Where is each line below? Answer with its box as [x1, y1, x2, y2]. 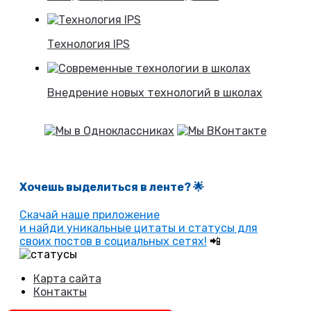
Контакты [33, 285, 87, 299]
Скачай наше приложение [19, 208, 160, 221]
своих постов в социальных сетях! [19, 234, 207, 248]
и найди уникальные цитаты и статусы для [19, 221, 258, 235]
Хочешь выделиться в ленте [19, 180, 184, 194]
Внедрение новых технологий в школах [47, 86, 262, 100]
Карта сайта [33, 271, 101, 285]
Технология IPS [47, 37, 130, 51]
